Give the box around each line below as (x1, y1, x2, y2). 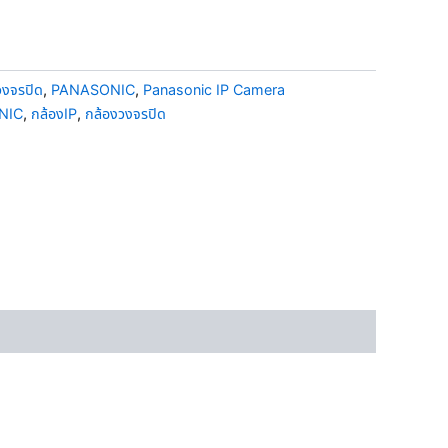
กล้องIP (31, 104, 77, 122)
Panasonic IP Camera (143, 80, 285, 98)
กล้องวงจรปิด (85, 104, 166, 122)
